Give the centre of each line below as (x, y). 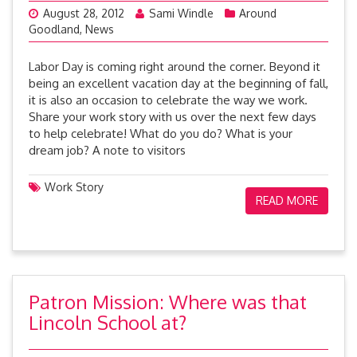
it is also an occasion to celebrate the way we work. (168, 100)
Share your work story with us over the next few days (173, 117)
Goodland (54, 29)
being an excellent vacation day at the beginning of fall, (178, 83)
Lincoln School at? (108, 322)
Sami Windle (181, 13)
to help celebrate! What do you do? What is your (161, 133)
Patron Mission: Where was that (168, 302)
